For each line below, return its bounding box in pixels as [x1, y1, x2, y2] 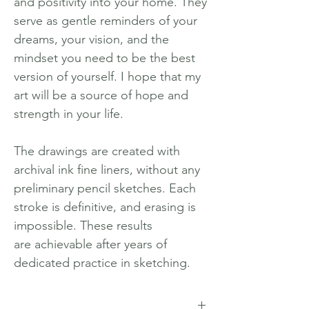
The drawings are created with [14, 143, 180, 159]
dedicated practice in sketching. [14, 255, 190, 270]
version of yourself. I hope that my [14, 69, 201, 84]
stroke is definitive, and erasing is [14, 199, 196, 215]
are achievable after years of [14, 237, 167, 252]
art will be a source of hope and [14, 88, 188, 103]
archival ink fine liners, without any [14, 162, 200, 177]
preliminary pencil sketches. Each [14, 181, 196, 196]
